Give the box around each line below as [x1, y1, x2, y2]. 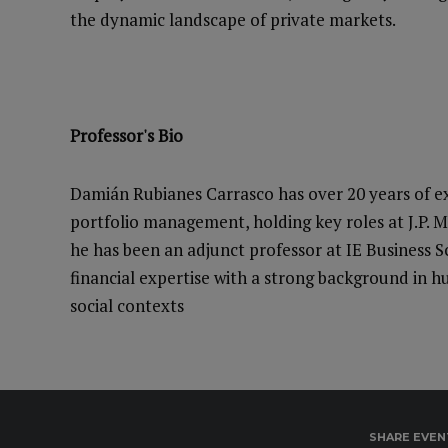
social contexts [70, 294, 184, 317]
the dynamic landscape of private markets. [70, 8, 396, 31]
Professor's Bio [70, 124, 183, 147]
